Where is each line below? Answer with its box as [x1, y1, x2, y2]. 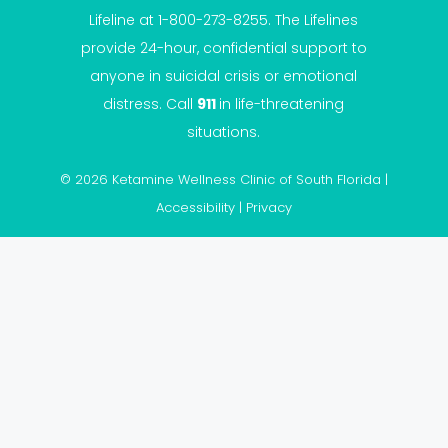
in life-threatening [219, 94, 345, 115]
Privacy [246, 198, 292, 218]
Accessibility [156, 198, 235, 218]
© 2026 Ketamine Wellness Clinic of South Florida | [60, 170, 388, 190]
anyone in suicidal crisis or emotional [90, 66, 358, 87]
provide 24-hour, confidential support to [80, 38, 367, 59]
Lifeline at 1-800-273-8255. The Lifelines [89, 10, 359, 31]
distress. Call [103, 94, 198, 115]
